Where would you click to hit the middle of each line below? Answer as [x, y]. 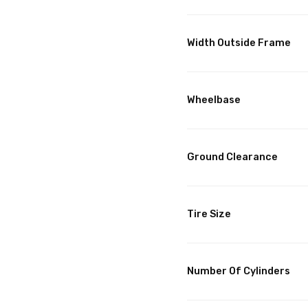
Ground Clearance [232, 157]
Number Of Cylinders [239, 272]
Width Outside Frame [239, 43]
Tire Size [209, 214]
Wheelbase [214, 100]
